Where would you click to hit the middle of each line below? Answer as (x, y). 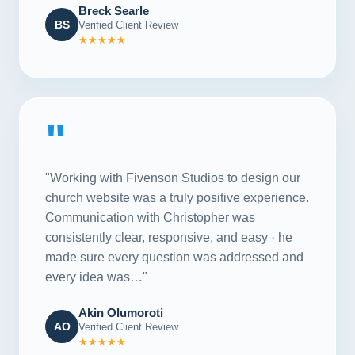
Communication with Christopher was (150, 217)
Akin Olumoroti (121, 312)
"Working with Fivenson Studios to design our (173, 177)
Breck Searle (114, 10)
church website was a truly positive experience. (177, 197)
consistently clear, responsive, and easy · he (169, 237)
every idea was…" (96, 277)
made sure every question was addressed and (174, 257)
